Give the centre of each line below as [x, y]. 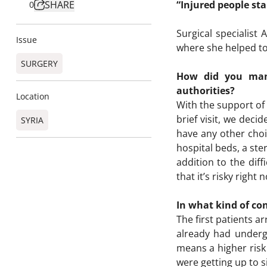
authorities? [205, 91]
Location [33, 96]
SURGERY [39, 63]
